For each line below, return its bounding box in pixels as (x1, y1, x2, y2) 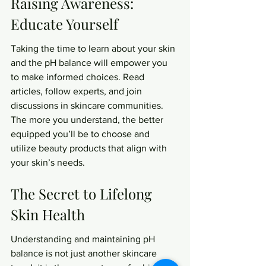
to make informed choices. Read (11, 72, 147, 82)
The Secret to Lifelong (11, 183, 156, 203)
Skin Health (11, 204, 85, 224)
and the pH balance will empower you (11, 58, 170, 68)
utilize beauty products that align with (11, 143, 169, 153)
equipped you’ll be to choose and (11, 129, 152, 139)
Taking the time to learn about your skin (11, 43, 178, 53)
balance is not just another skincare (11, 248, 159, 258)
